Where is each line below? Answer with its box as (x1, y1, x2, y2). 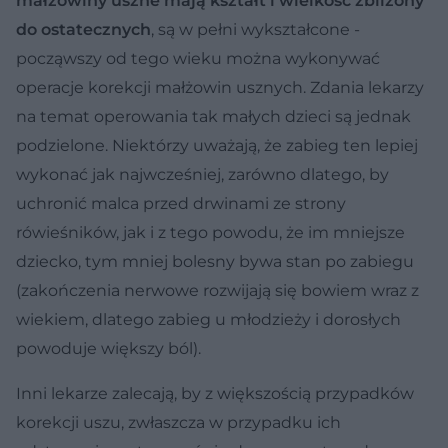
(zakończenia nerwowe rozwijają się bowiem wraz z (16, 280, 419, 300)
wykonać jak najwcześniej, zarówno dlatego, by (16, 164, 389, 184)
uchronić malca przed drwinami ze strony (16, 193, 346, 213)
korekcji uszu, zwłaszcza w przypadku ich (16, 412, 341, 432)
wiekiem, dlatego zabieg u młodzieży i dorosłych (16, 309, 401, 329)
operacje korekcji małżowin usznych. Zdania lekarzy (16, 77, 424, 97)
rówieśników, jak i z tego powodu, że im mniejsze (16, 222, 405, 242)
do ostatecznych (16, 19, 151, 39)
